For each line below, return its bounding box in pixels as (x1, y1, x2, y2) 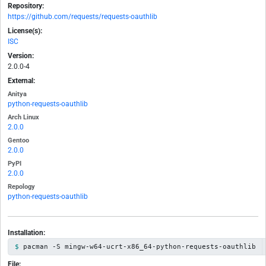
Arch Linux (8, 113, 39, 122)
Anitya (8, 90, 27, 99)
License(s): (8, 27, 42, 36)
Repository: (8, 2, 44, 11)
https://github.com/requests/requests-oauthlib (8, 12, 157, 21)
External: (8, 77, 35, 85)
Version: (8, 52, 34, 61)
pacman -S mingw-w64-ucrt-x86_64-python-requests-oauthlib (23, 243, 256, 251)
